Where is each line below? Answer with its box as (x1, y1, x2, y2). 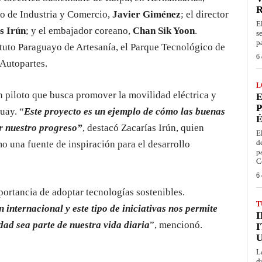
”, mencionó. (150, 219, 202, 231)
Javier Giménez (112, 9, 181, 20)
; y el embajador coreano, (26, 25, 133, 37)
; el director (181, 9, 229, 20)
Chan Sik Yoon (133, 25, 195, 37)
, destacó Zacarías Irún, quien (82, 122, 204, 134)
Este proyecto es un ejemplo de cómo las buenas (24, 106, 225, 118)
